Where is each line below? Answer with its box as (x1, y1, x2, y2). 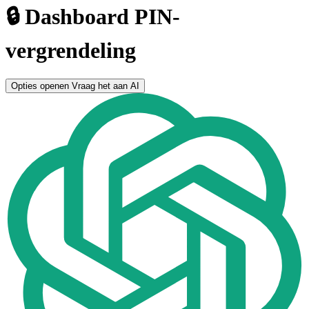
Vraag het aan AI (72, 80, 139, 91)
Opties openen (11, 80, 69, 91)
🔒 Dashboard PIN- (6, 4, 180, 30)
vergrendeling (6, 38, 136, 63)
